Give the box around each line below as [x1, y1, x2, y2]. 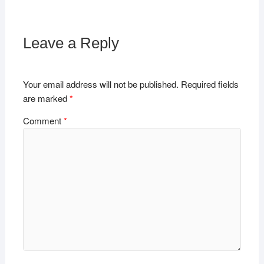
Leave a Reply [22, 34, 119, 52]
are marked [22, 92, 70, 105]
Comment [22, 114, 64, 127]
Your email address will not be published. [22, 78, 179, 91]
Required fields [180, 78, 239, 91]
